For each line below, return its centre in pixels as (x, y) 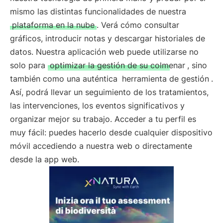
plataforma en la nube (53, 25)
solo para (29, 65)
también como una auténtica (65, 79)
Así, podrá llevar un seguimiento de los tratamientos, (109, 92)
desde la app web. (45, 159)
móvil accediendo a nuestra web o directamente (101, 146)
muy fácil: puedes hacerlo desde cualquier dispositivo (111, 132)
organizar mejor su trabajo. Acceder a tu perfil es (103, 119)
